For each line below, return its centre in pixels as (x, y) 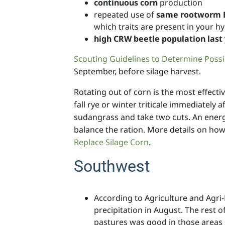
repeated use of (125, 15)
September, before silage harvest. (137, 72)
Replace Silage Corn (111, 142)
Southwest (112, 166)
